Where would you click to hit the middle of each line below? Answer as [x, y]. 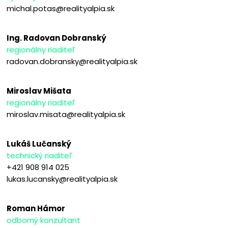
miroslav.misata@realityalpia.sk [66, 114]
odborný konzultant [44, 220]
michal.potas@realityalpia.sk [61, 8]
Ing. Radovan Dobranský [57, 38]
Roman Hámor [36, 208]
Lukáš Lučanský [39, 144]
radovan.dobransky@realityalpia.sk [72, 61]
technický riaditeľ [40, 155]
